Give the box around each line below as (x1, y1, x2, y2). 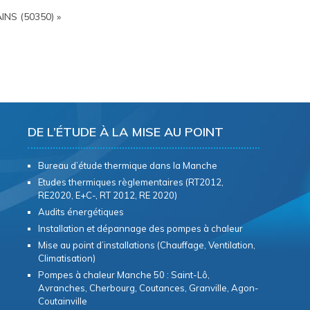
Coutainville (37, 295, 87, 307)
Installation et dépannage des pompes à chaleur (37, 222, 243, 234)
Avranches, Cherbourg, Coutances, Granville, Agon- (37, 282, 259, 293)
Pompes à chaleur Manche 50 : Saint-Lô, (37, 268, 210, 280)
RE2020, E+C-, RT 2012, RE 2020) (37, 189, 177, 201)
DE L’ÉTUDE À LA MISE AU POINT (27, 123, 224, 140)
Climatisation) (37, 252, 95, 264)
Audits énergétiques (37, 206, 124, 217)
